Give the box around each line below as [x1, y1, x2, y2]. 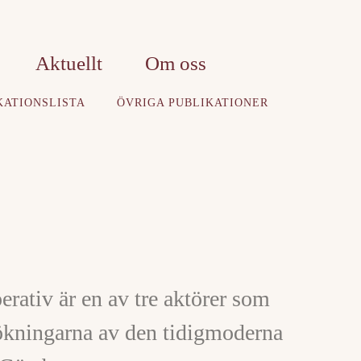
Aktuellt [35, 52, 102, 74]
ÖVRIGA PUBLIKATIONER [117, 97, 268, 109]
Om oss [145, 52, 206, 74]
